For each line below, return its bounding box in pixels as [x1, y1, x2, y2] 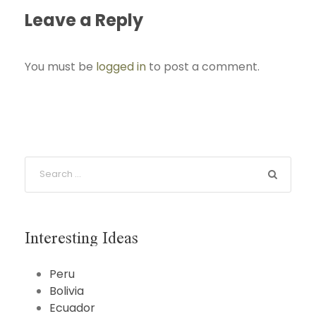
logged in [96, 58, 146, 75]
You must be [25, 58, 96, 75]
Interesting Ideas [25, 226, 138, 247]
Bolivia [49, 282, 84, 299]
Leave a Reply [25, 8, 143, 32]
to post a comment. [146, 58, 260, 75]
